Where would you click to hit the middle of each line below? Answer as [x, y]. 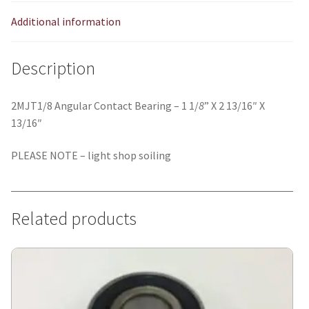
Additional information [66, 22]
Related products [74, 218]
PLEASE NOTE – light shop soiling [91, 156]
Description [53, 68]
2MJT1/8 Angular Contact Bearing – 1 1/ [105, 105]
